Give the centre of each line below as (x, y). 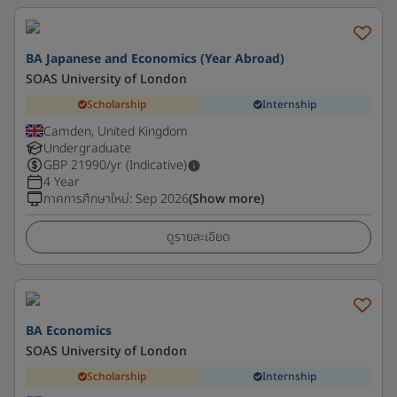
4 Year (62, 182)
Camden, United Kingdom (116, 132)
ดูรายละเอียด (198, 237)
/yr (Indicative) (147, 165)
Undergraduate (87, 148)
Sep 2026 (162, 199)
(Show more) (226, 199)
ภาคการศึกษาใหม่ (86, 199)
